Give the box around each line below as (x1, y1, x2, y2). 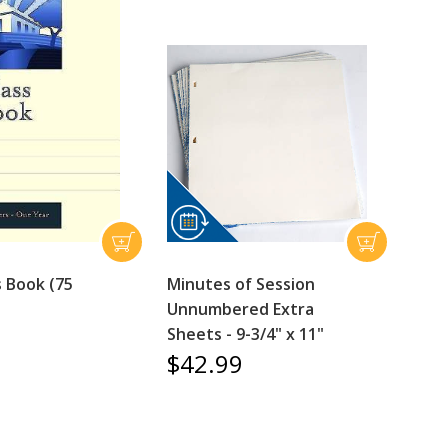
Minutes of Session (167, 272, 316, 295)
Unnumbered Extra (167, 297, 315, 320)
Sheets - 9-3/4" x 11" (167, 322, 325, 345)
